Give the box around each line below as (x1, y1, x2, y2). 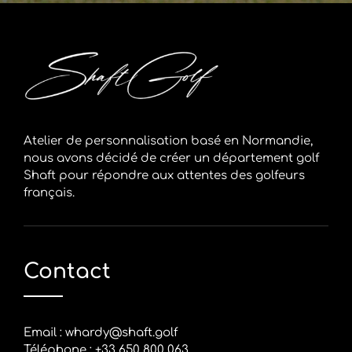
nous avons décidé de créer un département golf (24, 152, 319, 166)
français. (24, 186, 75, 200)
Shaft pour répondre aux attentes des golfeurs (24, 169, 305, 183)
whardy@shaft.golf (65, 326, 178, 340)
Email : (24, 326, 65, 340)
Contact (24, 260, 111, 284)
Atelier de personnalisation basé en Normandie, (24, 134, 313, 148)
